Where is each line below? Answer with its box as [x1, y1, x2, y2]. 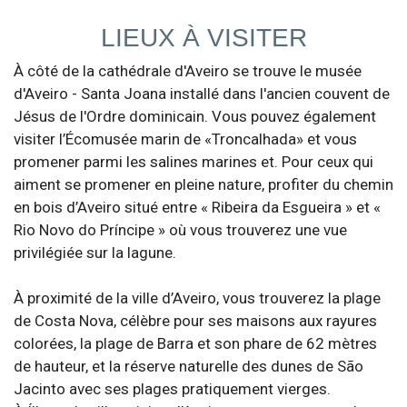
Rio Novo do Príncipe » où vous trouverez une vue [14, 221, 347, 239]
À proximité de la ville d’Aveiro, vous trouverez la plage [14, 289, 381, 307]
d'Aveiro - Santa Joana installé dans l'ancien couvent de [14, 84, 390, 103]
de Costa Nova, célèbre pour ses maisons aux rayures [14, 312, 377, 330]
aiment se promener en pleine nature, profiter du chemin [14, 175, 393, 194]
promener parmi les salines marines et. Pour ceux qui [14, 153, 373, 171]
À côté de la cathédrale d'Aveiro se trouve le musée [14, 62, 362, 80]
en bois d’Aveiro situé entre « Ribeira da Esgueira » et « [14, 198, 381, 216]
